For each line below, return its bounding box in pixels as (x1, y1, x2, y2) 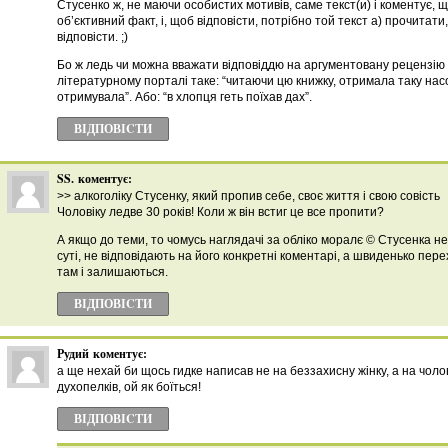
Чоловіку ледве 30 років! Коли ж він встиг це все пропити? (57, 205, 384, 219)
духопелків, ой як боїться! (57, 380, 201, 394)
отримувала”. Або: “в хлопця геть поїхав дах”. (57, 90, 312, 104)
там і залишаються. (57, 265, 168, 279)
